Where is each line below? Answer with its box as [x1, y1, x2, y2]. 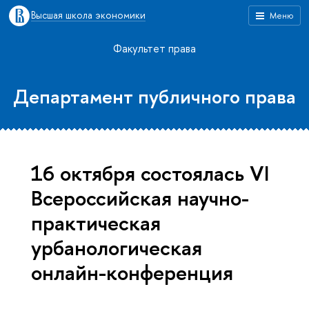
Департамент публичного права [13, 83, 296, 110]
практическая [31, 208, 161, 237]
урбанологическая [31, 232, 202, 261]
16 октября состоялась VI [31, 158, 269, 187]
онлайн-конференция [31, 257, 233, 286]
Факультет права [113, 41, 196, 56]
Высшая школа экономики [31, 8, 146, 21]
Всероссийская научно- [31, 183, 249, 212]
